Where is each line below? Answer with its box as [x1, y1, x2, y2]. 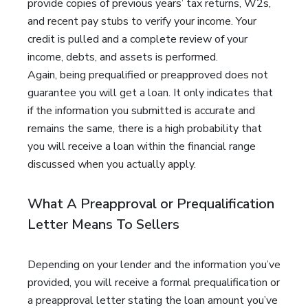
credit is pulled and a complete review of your [27, 32, 247, 47]
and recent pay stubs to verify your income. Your [27, 14, 256, 29]
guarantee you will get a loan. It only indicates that [27, 85, 273, 100]
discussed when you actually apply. [27, 157, 196, 172]
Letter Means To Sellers [27, 215, 179, 234]
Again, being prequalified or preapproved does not [27, 67, 268, 82]
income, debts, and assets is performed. [27, 49, 218, 65]
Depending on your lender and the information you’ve [27, 257, 280, 272]
